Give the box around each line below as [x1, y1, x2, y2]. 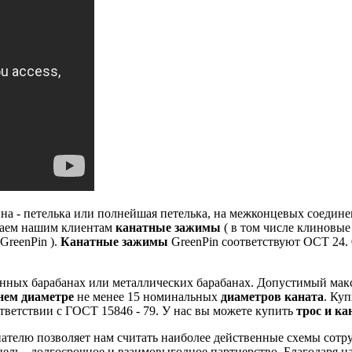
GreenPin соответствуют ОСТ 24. [168, 235, 348, 249]
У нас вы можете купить [159, 304, 296, 318]
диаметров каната [221, 290, 324, 304]
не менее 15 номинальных [74, 290, 221, 304]
